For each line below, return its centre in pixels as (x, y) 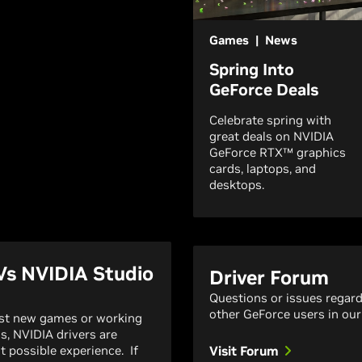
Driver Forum (269, 278)
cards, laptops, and (263, 168)
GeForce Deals (264, 90)
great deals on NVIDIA (271, 136)
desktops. (237, 185)
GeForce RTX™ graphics (278, 152)
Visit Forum (244, 351)
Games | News (253, 40)
